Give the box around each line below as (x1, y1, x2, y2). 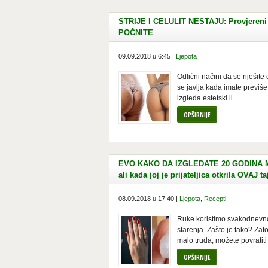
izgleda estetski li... (177, 94, 238, 102)
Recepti (204, 195, 226, 202)
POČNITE (118, 28, 153, 37)
